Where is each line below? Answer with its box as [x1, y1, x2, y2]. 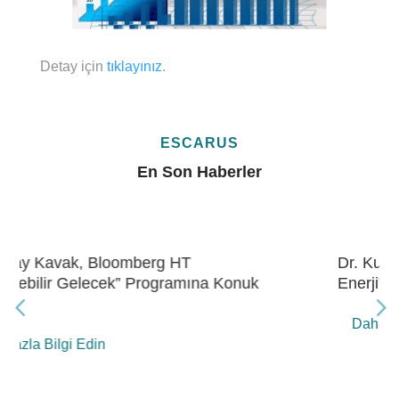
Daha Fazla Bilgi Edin [53, 316, 192, 332]
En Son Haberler [136, 163, 262, 182]
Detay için [39, 59, 107, 75]
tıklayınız [106, 59, 162, 75]
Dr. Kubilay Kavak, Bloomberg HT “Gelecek [38, 254, 346, 273]
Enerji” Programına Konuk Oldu [38, 274, 262, 293]
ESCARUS [160, 135, 239, 151]
